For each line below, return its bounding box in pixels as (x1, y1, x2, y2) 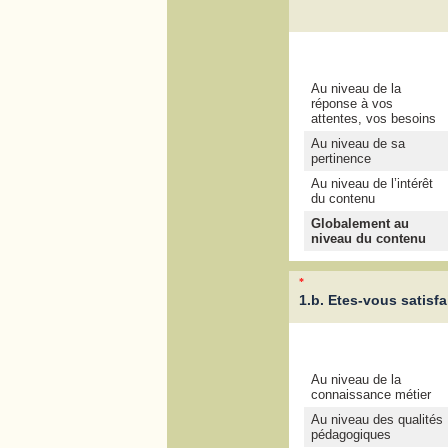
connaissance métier (310, 387, 431, 403)
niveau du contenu (310, 231, 426, 247)
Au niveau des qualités (310, 412, 443, 428)
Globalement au (310, 216, 409, 232)
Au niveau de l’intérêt (310, 176, 433, 192)
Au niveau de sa (310, 136, 405, 152)
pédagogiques (310, 427, 391, 443)
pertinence (310, 151, 371, 167)
